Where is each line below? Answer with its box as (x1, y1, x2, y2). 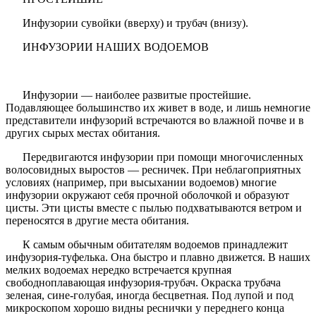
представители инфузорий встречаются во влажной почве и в (6, 114, 304, 127)
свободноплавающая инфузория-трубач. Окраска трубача (6, 276, 281, 289)
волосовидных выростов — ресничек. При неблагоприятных (6, 164, 301, 176)
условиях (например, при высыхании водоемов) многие (6, 176, 276, 189)
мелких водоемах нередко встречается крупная (6, 264, 231, 276)
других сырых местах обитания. (6, 127, 163, 140)
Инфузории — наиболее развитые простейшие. (6, 89, 251, 102)
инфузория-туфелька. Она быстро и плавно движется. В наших (6, 251, 310, 264)
